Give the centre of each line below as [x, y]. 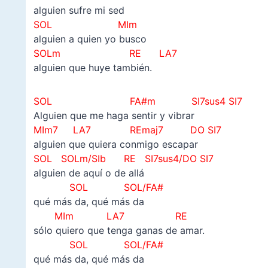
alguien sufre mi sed [79, 10]
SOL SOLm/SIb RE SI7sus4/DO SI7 [123, 159]
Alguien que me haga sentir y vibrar [114, 116]
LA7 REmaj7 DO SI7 [145, 130]
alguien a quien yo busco [90, 39]
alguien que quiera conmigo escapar [115, 144]
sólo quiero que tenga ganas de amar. [119, 231]
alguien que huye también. [92, 68]
